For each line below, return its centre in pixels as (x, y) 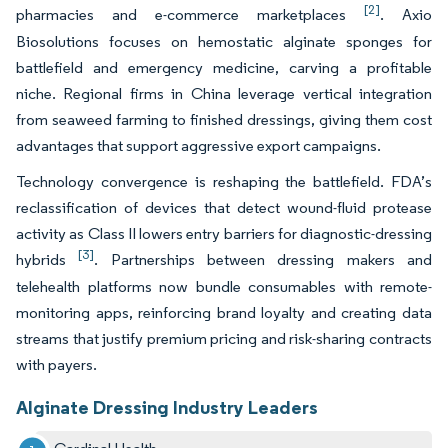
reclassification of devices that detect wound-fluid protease (224, 207)
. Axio (406, 14)
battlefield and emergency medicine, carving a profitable (224, 67)
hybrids (47, 259)
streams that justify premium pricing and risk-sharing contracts (224, 338)
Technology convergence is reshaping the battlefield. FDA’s (224, 181)
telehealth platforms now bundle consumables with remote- (224, 286)
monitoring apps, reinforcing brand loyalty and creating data (224, 312)
